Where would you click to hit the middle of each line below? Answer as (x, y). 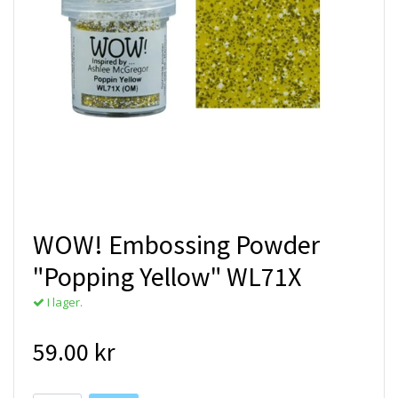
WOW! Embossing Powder (176, 244)
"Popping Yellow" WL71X (167, 276)
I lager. (64, 302)
